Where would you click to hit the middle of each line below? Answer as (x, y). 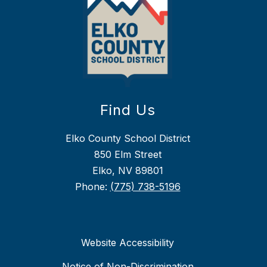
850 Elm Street (128, 155)
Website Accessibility (128, 243)
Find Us (128, 110)
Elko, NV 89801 (128, 171)
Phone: (92, 187)
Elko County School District (128, 139)
